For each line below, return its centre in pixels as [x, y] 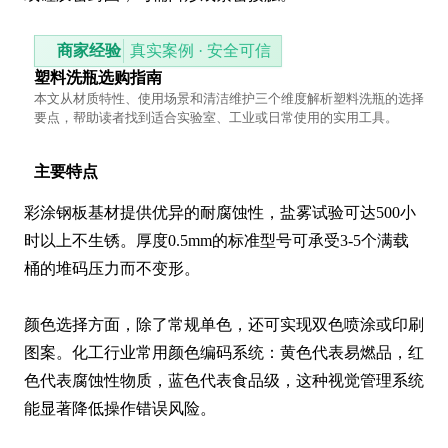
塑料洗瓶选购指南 [98, 78]
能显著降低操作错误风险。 [120, 409]
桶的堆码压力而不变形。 [112, 269]
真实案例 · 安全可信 [200, 51]
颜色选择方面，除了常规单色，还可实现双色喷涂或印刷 [224, 325]
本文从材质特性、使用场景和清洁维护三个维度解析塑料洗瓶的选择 [229, 99]
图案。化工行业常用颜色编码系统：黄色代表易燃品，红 [224, 353]
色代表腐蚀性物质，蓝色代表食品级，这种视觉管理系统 [224, 381]
